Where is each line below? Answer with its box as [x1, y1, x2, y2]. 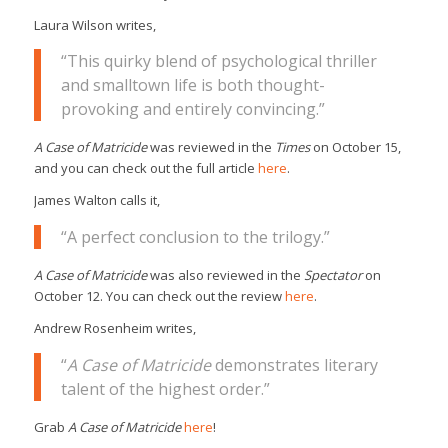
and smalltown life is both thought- [60, 74, 325, 97]
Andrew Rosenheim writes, [33, 319, 196, 338]
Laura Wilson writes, [33, 15, 156, 34]
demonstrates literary [210, 353, 378, 376]
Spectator [303, 266, 362, 285]
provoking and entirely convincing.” [60, 98, 325, 121]
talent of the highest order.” [60, 377, 270, 400]
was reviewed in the [146, 138, 275, 157]
